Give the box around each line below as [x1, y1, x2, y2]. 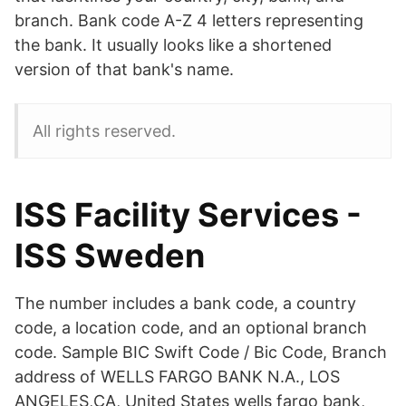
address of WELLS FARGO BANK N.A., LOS [14, 367, 340, 386]
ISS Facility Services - [14, 195, 362, 235]
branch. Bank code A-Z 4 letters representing [14, 11, 363, 30]
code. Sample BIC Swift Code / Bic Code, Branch [14, 343, 387, 362]
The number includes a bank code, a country [14, 294, 356, 313]
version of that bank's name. [14, 60, 234, 79]
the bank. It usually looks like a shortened [14, 35, 332, 54]
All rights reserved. [33, 121, 176, 140]
